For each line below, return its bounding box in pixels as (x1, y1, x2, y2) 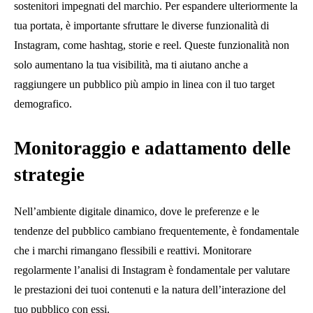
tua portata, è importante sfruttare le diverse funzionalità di (14, 19, 269, 31)
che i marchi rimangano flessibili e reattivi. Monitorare (14, 244, 252, 256)
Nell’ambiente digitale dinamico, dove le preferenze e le (14, 205, 259, 217)
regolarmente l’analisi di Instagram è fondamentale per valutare (14, 263, 290, 276)
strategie (14, 163, 85, 185)
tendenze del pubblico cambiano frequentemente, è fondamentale (14, 224, 299, 237)
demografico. (14, 97, 72, 110)
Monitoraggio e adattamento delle (14, 137, 291, 159)
